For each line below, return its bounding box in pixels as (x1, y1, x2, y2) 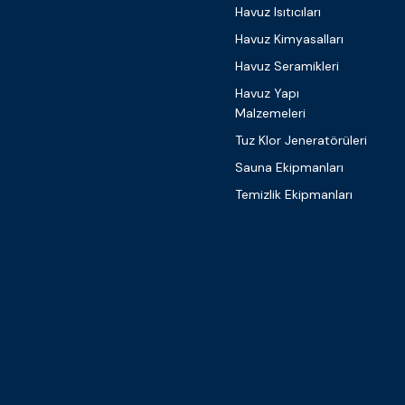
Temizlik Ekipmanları (235, 186, 353, 202)
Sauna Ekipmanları (235, 159, 344, 175)
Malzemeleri (235, 105, 306, 121)
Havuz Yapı (235, 85, 299, 101)
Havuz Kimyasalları (235, 31, 344, 47)
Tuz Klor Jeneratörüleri (235, 132, 367, 148)
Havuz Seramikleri (235, 58, 339, 74)
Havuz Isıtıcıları (235, 4, 321, 20)
